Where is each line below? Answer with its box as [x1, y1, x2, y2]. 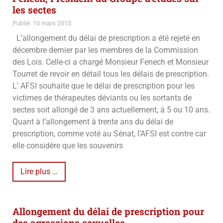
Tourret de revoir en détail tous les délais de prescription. [12, 69, 209, 79]
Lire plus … [20, 167, 58, 177]
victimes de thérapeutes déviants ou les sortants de [12, 93, 192, 103]
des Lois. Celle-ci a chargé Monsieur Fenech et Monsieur [12, 57, 209, 67]
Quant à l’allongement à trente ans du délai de [12, 117, 173, 127]
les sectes [12, 3, 56, 16]
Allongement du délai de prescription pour [12, 205, 204, 218]
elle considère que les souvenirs [12, 141, 123, 151]
